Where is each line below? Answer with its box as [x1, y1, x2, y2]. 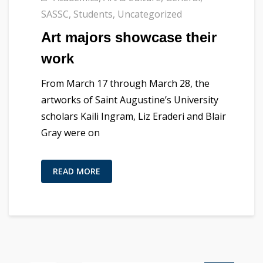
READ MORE [53, 166, 100, 177]
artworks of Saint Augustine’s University [41, 93, 218, 106]
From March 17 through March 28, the [41, 77, 210, 90]
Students [73, 8, 113, 21]
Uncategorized [117, 8, 182, 21]
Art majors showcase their [41, 29, 217, 45]
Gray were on [41, 126, 100, 139]
